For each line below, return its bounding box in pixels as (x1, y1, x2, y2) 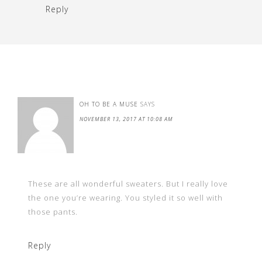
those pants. (28, 206, 78, 217)
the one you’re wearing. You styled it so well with (28, 192, 223, 203)
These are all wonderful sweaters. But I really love (28, 178, 228, 189)
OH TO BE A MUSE (80, 99, 138, 108)
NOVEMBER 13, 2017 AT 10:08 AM (80, 115, 173, 123)
